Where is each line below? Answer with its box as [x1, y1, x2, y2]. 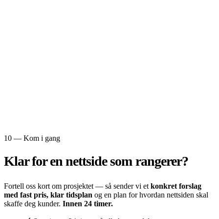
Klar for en [4, 153, 66, 169]
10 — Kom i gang [4, 133, 60, 142]
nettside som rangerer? [66, 153, 188, 169]
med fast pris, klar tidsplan [4, 190, 92, 199]
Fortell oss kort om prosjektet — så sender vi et [4, 181, 151, 190]
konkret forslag [151, 181, 201, 190]
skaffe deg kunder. [4, 199, 63, 208]
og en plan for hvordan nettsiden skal [92, 190, 208, 199]
